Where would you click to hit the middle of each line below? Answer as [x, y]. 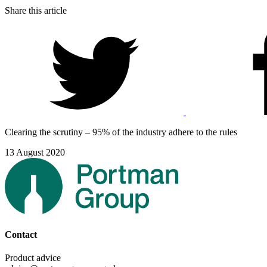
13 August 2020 [35, 152]
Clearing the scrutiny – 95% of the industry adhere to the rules [121, 132]
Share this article [36, 10]
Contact [21, 234]
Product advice [33, 257]
